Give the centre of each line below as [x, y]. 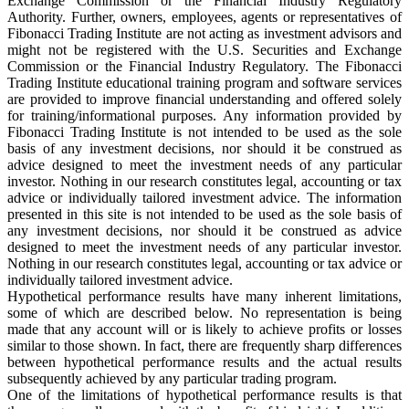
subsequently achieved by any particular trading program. [172, 378]
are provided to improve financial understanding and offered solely [204, 99]
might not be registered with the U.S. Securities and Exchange [204, 49]
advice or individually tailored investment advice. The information [204, 197]
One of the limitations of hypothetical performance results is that [204, 394]
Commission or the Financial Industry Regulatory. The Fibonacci [204, 66]
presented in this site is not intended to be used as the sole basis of [204, 214]
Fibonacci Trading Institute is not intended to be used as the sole [204, 131]
